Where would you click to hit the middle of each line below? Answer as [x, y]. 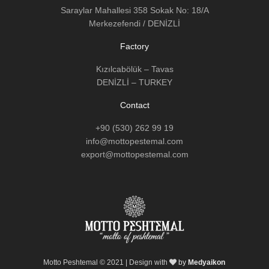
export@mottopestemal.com [134, 154]
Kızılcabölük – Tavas [134, 69]
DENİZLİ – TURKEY [134, 82]
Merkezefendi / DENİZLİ [134, 23]
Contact [134, 105]
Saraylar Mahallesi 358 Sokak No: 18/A [134, 10]
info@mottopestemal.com [134, 141]
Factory [134, 46]
